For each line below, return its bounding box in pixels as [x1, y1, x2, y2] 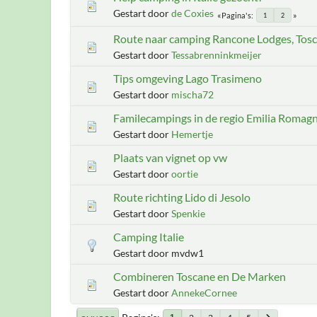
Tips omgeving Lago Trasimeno [113, 71, 262, 85]
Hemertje [171, 128, 213, 140]
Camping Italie [113, 230, 184, 243]
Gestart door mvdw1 [113, 247, 204, 259]
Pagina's [221, 10, 251, 20]
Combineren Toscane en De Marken [113, 270, 286, 283]
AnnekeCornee [171, 287, 237, 299]
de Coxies [171, 6, 214, 19]
